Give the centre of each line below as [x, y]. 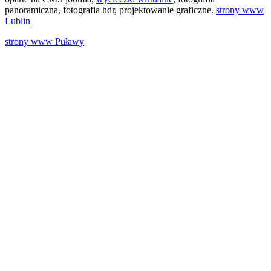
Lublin [18, 21]
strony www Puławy [44, 42]
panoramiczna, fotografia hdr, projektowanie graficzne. [110, 10]
